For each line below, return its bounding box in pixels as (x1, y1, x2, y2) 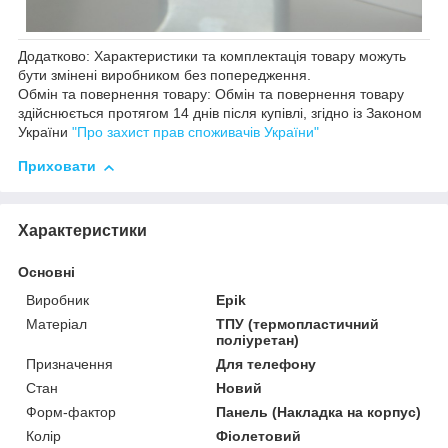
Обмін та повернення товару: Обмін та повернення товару (18, 86, 404, 103)
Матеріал (26, 316, 87, 333)
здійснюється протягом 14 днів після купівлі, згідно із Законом (18, 105, 422, 122)
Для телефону (216, 356, 317, 373)
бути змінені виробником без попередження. (18, 67, 311, 84)
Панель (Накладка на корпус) (216, 404, 422, 421)
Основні (18, 264, 75, 281)
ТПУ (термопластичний (216, 316, 380, 333)
